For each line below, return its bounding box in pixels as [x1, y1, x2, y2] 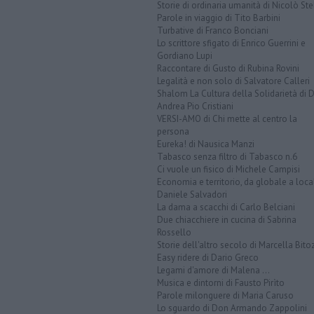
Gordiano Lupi [157, 49, 212, 62]
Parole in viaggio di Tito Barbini [157, 11, 280, 24]
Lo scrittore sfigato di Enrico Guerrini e [157, 36, 306, 49]
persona [157, 125, 189, 137]
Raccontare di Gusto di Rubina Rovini [157, 62, 299, 74]
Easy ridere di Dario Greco [157, 251, 259, 264]
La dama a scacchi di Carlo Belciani [157, 200, 295, 213]
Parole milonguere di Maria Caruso [157, 289, 294, 301]
